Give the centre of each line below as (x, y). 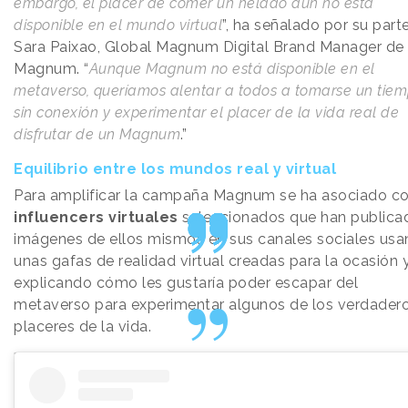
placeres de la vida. (82, 327)
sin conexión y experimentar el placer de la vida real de (206, 113)
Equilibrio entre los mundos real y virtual (175, 169)
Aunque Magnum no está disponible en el (232, 69)
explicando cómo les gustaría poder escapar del (186, 283)
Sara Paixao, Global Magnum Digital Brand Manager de (209, 47)
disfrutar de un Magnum (97, 135)
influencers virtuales (96, 218)
